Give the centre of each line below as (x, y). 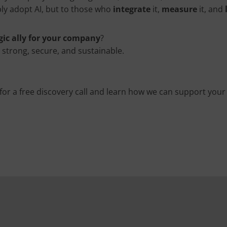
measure (179, 9)
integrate (132, 9)
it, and (211, 9)
